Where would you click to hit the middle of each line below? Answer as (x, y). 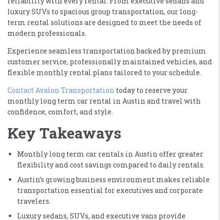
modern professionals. (47, 33)
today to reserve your (151, 90)
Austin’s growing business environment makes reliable (113, 179)
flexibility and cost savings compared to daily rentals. (111, 165)
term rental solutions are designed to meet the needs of (104, 22)
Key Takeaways (64, 133)
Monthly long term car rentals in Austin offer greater (110, 154)
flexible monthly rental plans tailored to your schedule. (104, 72)
